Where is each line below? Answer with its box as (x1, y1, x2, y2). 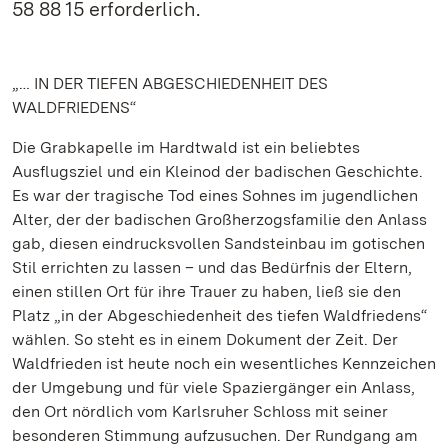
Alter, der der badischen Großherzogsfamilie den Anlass (12, 210, 427, 229)
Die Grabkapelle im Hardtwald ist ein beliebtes (12, 138, 360, 157)
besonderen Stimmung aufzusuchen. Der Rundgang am (12, 426, 418, 445)
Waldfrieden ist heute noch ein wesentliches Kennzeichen (12, 354, 436, 373)
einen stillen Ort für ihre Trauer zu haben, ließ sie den (12, 282, 401, 301)
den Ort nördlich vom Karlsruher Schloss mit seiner (12, 402, 388, 421)
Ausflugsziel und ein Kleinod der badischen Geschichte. (12, 162, 423, 181)
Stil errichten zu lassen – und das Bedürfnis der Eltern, (12, 258, 412, 277)
